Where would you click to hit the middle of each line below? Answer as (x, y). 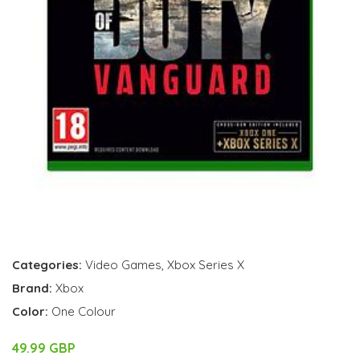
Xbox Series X (206, 265)
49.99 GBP (44, 348)
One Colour (84, 312)
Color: (32, 312)
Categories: (47, 265)
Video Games (123, 265)
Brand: (34, 288)
